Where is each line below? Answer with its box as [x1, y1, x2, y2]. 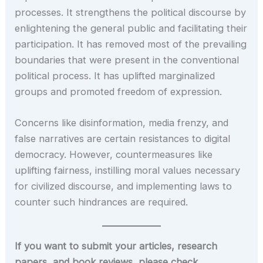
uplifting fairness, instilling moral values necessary [15, 164, 241, 177]
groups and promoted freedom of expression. [15, 85, 222, 97]
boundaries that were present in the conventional [15, 53, 240, 66]
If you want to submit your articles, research [15, 240, 218, 252]
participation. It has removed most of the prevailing [15, 38, 247, 50]
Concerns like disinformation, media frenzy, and [15, 117, 229, 129]
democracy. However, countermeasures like [15, 149, 213, 161]
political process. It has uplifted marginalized [15, 69, 215, 82]
